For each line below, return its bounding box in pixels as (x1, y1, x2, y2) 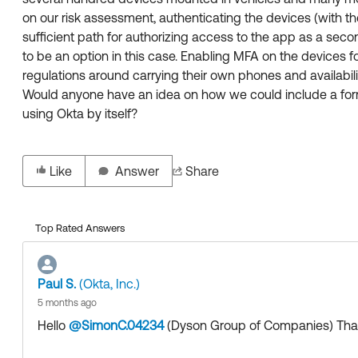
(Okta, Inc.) (76, 276, 140, 291)
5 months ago (38, 297, 97, 308)
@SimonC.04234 (69, 318, 164, 332)
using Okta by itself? (22, 106, 137, 121)
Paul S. (38, 276, 76, 291)
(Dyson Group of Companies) (164, 318, 333, 332)
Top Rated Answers (35, 222, 125, 234)
